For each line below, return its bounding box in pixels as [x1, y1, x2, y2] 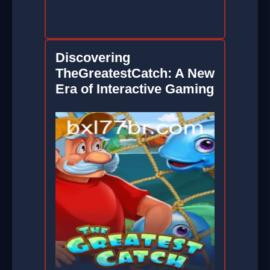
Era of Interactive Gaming [55, 81, 214, 97]
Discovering [55, 50, 130, 66]
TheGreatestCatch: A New [55, 66, 215, 81]
